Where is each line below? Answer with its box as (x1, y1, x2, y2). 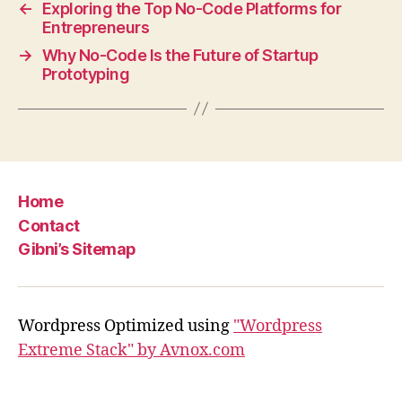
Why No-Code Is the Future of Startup (41, 45, 319, 65)
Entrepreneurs (41, 17, 150, 37)
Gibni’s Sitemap (18, 240, 136, 259)
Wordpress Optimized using (18, 316, 233, 337)
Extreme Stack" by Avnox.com (18, 340, 245, 362)
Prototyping (41, 64, 130, 83)
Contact (18, 215, 80, 235)
